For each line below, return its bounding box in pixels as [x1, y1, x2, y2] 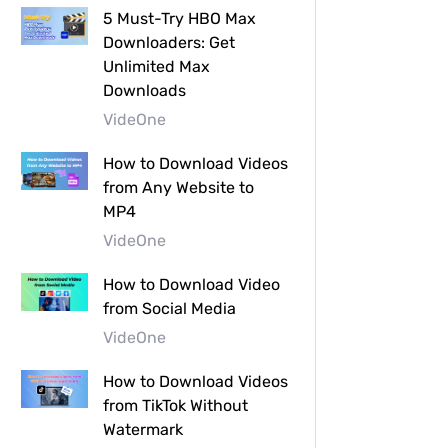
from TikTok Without [103, 395, 248, 415]
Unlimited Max [103, 56, 210, 76]
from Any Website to [103, 177, 254, 197]
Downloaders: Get [103, 32, 235, 52]
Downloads [103, 80, 186, 100]
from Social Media [103, 298, 236, 318]
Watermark [103, 419, 183, 439]
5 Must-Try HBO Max [103, 8, 256, 28]
